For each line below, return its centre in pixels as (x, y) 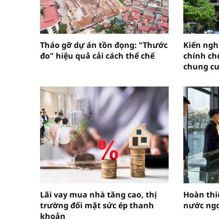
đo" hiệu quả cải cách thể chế (97, 56)
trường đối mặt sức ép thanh (97, 205)
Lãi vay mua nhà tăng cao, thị (99, 194)
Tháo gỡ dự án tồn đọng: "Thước (104, 45)
